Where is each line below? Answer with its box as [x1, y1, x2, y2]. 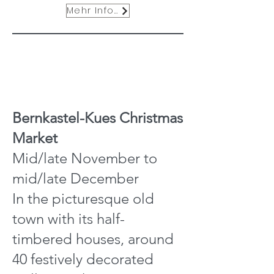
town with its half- [12, 210, 125, 228]
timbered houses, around [12, 230, 174, 248]
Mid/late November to [12, 149, 157, 167]
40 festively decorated [12, 250, 154, 268]
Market [12, 129, 57, 147]
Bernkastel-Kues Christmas [12, 109, 183, 127]
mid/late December [12, 169, 139, 187]
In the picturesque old [12, 190, 154, 207]
